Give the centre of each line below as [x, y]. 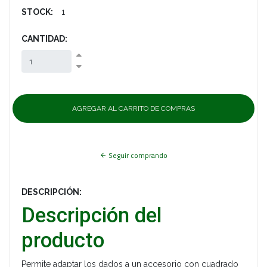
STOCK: [37, 12]
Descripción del [92, 216]
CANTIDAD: [44, 39]
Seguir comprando [137, 156]
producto [63, 241]
